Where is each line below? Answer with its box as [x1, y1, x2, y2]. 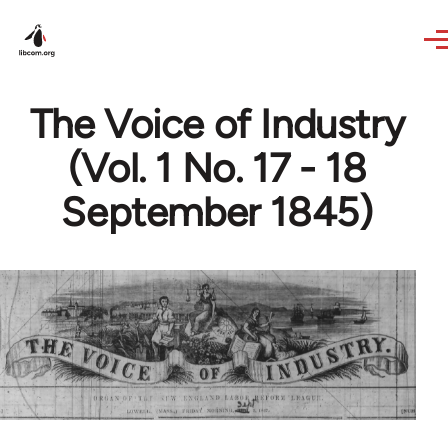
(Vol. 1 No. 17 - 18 [67, 144, 367, 192]
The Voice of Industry [29, 100, 405, 148]
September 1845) [61, 188, 373, 236]
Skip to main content [18, 4, 173, 23]
